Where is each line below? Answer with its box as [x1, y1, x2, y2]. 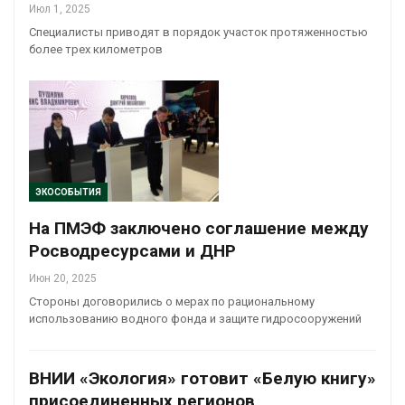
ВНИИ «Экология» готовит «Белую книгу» [29, 368, 376, 390]
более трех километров [29, 42, 163, 56]
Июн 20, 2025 [29, 272, 97, 286]
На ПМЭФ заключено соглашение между [29, 218, 369, 240]
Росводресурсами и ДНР [29, 240, 236, 262]
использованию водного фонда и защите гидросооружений [29, 312, 362, 326]
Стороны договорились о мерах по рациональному [29, 295, 315, 309]
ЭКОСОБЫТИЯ [35, 187, 101, 198]
